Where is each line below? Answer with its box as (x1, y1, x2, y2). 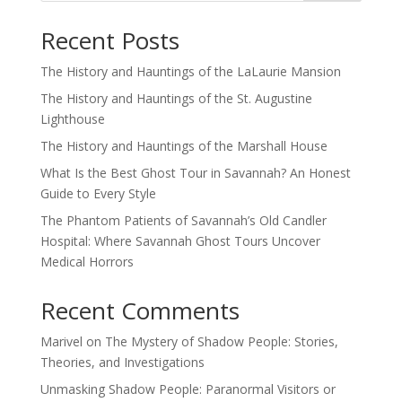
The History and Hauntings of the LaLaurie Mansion (39, 63, 341, 80)
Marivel (39, 333, 83, 350)
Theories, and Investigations (39, 354, 205, 371)
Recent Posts (39, 24, 179, 57)
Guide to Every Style (39, 185, 156, 202)
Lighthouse (39, 110, 105, 127)
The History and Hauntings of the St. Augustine (39, 90, 312, 107)
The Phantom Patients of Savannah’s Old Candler (39, 212, 327, 229)
